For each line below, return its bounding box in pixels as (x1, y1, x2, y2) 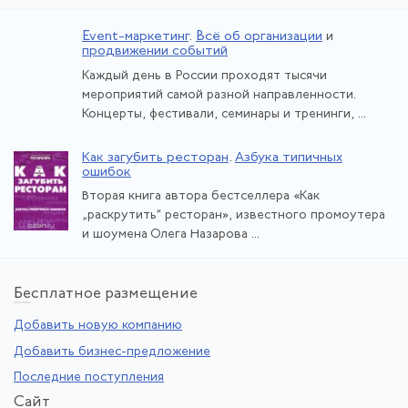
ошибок (82, 165, 131, 179)
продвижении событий (82, 45, 228, 59)
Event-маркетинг (82, 30, 189, 45)
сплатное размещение (31, 286, 198, 302)
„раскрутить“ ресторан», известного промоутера (82, 209, 385, 223)
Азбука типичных (235, 150, 342, 165)
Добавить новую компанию (14, 319, 182, 333)
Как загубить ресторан (82, 150, 229, 165)
